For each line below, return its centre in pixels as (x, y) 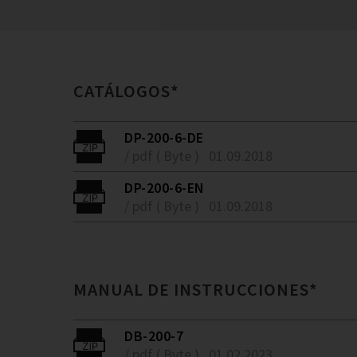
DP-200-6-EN (165, 188)
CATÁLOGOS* (126, 91)
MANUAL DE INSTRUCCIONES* (196, 289)
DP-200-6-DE (164, 137)
